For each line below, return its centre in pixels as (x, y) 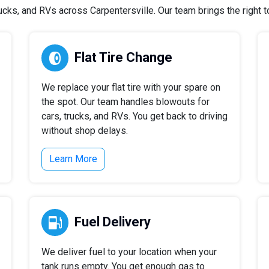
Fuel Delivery (113, 222)
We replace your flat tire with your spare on (131, 87)
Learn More (73, 159)
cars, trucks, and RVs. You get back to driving (134, 116)
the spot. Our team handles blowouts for (125, 102)
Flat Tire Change (123, 57)
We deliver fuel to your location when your (129, 252)
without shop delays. (85, 131)
